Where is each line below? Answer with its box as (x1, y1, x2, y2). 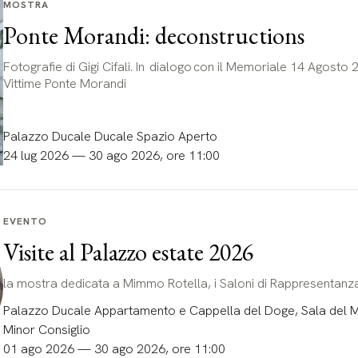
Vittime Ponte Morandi (2, 74, 128, 92)
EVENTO (2, 214, 47, 228)
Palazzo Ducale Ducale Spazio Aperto (2, 127, 217, 145)
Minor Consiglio (2, 320, 90, 338)
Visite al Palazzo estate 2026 (2, 236, 253, 268)
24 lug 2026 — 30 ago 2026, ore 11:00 (2, 146, 220, 164)
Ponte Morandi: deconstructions (2, 19, 304, 51)
